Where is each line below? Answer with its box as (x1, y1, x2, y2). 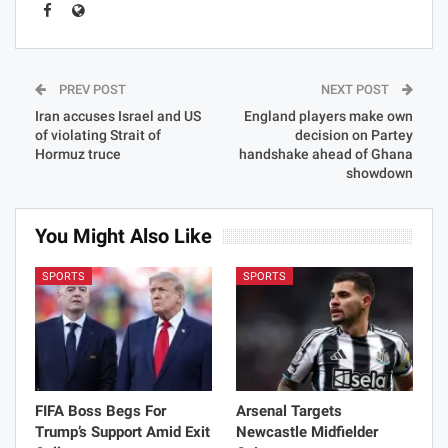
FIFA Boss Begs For (35, 401, 166, 420)
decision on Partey (295, 126, 413, 143)
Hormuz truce (35, 145, 121, 162)
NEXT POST (321, 81, 392, 97)
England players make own (244, 107, 413, 124)
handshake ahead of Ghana (239, 145, 413, 162)
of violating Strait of (35, 126, 161, 143)
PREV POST (56, 81, 126, 97)
